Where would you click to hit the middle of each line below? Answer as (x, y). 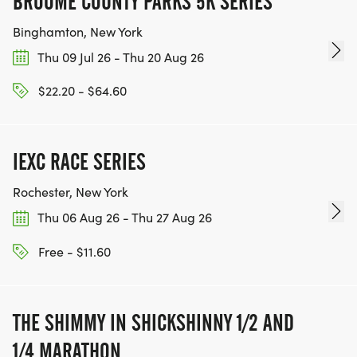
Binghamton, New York (78, 31)
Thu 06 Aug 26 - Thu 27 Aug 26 (124, 218)
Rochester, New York (71, 192)
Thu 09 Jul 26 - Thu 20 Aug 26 (120, 57)
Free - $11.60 (73, 251)
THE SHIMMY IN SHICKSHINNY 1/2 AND (153, 322)
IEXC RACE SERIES (79, 162)
